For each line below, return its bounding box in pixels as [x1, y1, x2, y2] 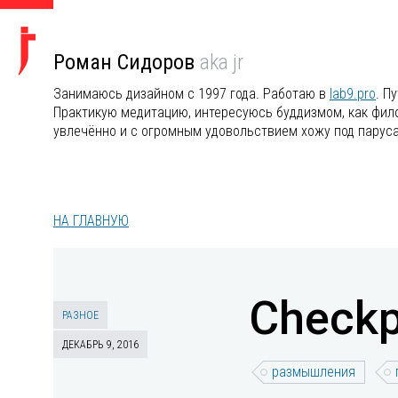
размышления [272, 363, 355, 380]
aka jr [200, 50, 243, 75]
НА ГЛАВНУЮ [53, 212, 129, 229]
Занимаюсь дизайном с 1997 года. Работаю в [53, 85, 330, 102]
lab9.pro [330, 85, 376, 102]
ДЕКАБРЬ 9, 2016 [62, 338, 139, 351]
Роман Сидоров [53, 50, 200, 75]
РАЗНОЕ [62, 309, 99, 322]
